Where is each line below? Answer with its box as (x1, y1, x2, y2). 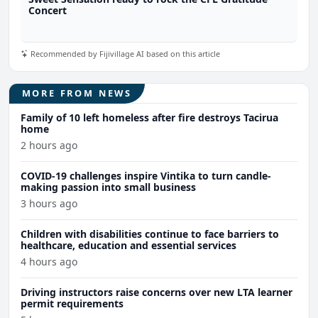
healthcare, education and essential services (21, 238, 236, 253)
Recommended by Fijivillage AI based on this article (28, 48, 220, 59)
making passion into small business (21, 180, 196, 194)
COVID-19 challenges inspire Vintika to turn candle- (21, 169, 271, 183)
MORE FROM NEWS (21, 87, 133, 100)
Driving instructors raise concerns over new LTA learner (21, 285, 292, 300)
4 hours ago (21, 255, 77, 269)
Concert (28, 4, 67, 18)
